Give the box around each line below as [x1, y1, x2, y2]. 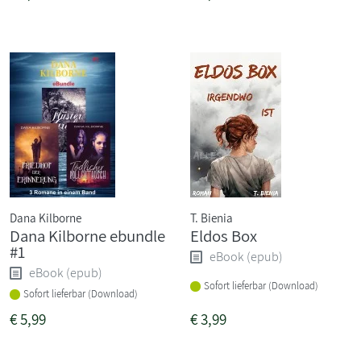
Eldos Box [190, 224, 257, 247]
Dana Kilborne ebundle [10, 224, 165, 247]
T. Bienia [190, 209, 233, 226]
